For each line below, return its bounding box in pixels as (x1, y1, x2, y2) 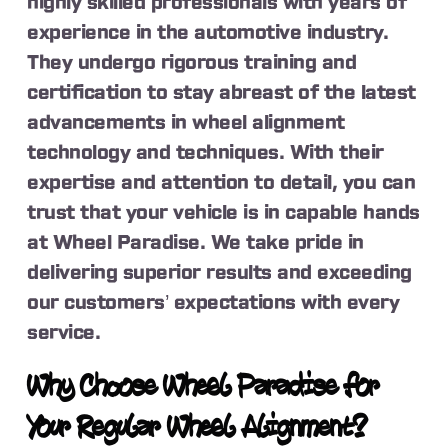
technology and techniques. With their (27, 142, 384, 163)
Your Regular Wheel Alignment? (27, 412, 368, 445)
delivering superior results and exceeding (27, 262, 412, 283)
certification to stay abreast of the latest (27, 82, 416, 103)
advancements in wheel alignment (27, 112, 345, 133)
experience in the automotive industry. (27, 22, 389, 43)
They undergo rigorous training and (27, 52, 357, 73)
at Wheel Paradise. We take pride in (27, 232, 364, 253)
